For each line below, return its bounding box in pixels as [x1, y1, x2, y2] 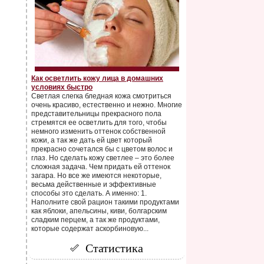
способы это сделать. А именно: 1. [31, 189, 147, 197]
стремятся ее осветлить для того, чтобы [31, 118, 167, 127]
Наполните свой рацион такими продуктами [31, 198, 179, 206]
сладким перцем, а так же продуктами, [31, 216, 160, 224]
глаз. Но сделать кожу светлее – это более [31, 154, 174, 162]
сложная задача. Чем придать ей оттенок [31, 163, 170, 171]
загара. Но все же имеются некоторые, [31, 171, 161, 180]
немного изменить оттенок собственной [31, 127, 166, 136]
